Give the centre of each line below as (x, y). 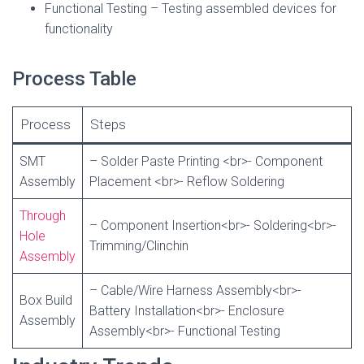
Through (43, 216)
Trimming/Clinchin (139, 246)
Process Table (74, 79)
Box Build (46, 300)
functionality (79, 29)
